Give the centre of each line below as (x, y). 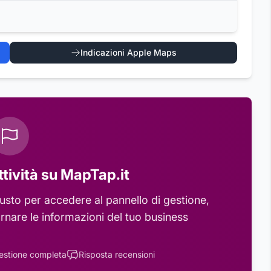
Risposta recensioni (117, 254)
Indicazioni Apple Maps (128, 52)
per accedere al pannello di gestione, (115, 200)
